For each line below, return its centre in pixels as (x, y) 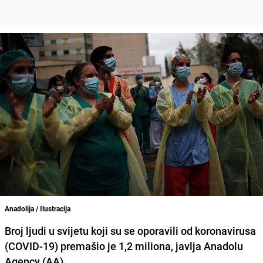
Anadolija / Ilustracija (38, 208)
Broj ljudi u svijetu (47, 230)
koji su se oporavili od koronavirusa (172, 230)
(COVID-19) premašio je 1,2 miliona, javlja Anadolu (124, 246)
